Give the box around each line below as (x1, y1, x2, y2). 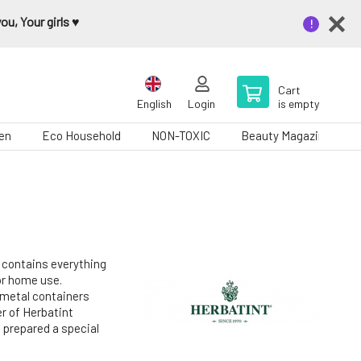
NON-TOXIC (151, 128, 210, 143)
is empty (278, 97, 319, 110)
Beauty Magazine (241, 128, 331, 143)
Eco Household (42, 128, 121, 143)
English (137, 97, 172, 110)
